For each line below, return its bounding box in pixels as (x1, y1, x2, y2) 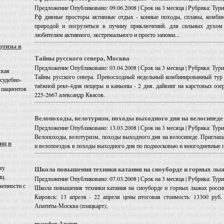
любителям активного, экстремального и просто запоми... (34, 30, 179, 39)
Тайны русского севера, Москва (34, 53, 129, 63)
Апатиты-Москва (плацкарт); (34, 201, 107, 210)
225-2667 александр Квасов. (34, 90, 105, 99)
